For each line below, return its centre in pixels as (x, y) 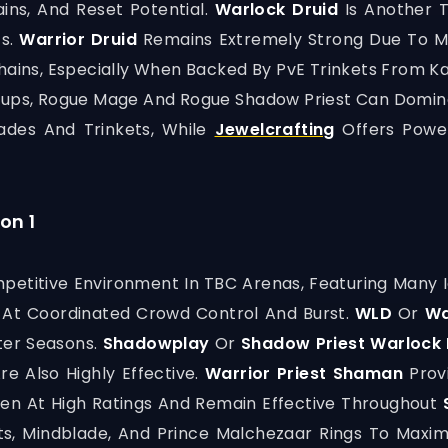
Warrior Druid (78, 39)
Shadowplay (158, 343)
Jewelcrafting (274, 129)
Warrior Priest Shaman (304, 373)
